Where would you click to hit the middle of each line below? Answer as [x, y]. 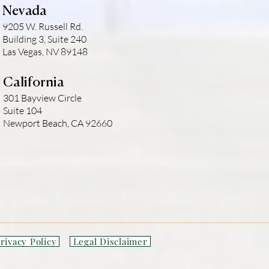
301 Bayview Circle [42, 98]
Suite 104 [23, 110]
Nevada [25, 11]
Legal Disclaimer [110, 241]
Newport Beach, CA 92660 [58, 123]
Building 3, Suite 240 [44, 39]
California [34, 83]
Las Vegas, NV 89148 [45, 52]
